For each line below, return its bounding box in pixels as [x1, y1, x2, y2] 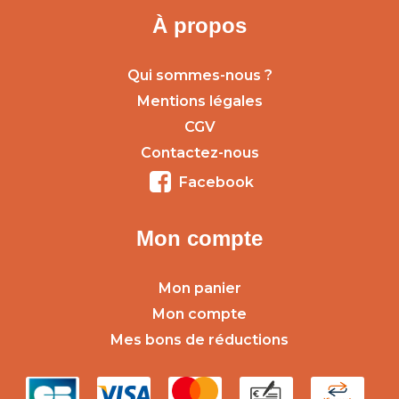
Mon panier [158, 280, 241, 297]
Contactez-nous [140, 144, 259, 162]
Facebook [178, 174, 254, 191]
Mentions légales [136, 93, 263, 110]
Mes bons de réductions [110, 331, 289, 349]
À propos [152, 13, 247, 38]
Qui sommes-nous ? [126, 67, 273, 85]
